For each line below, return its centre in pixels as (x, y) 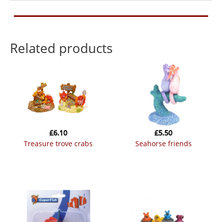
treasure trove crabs (60, 144)
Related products (61, 48)
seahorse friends (166, 144)
